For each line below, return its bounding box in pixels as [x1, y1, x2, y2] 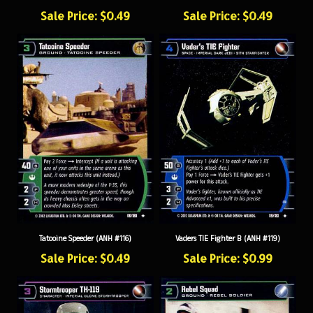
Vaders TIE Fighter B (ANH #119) [175, 219, 280, 231]
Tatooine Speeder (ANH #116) [39, 219, 131, 231]
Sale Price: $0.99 [183, 237, 272, 252]
